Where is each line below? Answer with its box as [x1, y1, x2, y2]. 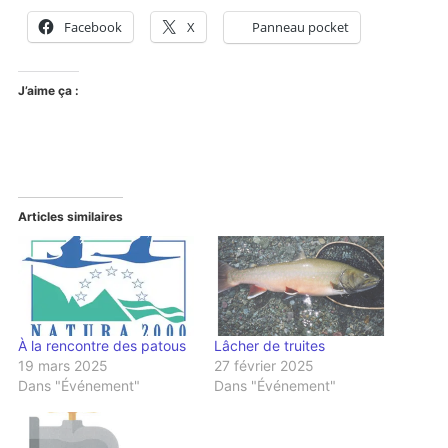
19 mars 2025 [17, 357, 108, 375]
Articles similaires [17, 208, 123, 224]
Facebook [63, 17, 122, 36]
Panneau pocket [251, 17, 349, 36]
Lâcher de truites [214, 337, 325, 355]
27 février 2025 [214, 357, 314, 375]
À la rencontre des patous [17, 337, 186, 355]
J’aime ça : [17, 82, 79, 98]
